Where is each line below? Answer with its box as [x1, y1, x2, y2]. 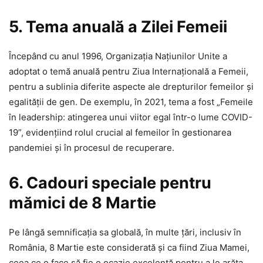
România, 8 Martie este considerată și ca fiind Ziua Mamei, [9, 242, 249, 254]
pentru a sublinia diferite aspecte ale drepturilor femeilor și [9, 81, 254, 93]
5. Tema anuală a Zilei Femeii [9, 17, 227, 37]
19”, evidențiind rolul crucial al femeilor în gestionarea [9, 127, 231, 139]
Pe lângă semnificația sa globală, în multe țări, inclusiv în [9, 227, 241, 238]
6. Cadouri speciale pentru [9, 173, 211, 193]
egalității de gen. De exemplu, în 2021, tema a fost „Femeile [9, 96, 253, 108]
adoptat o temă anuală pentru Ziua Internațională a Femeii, [9, 66, 248, 77]
